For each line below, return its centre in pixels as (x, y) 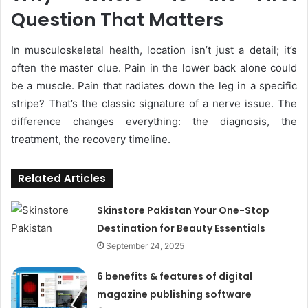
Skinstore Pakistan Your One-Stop (184, 211)
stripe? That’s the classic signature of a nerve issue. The (154, 104)
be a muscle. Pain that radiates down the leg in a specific (154, 86)
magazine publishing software (175, 295)
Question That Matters (117, 19)
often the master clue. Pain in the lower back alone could (154, 68)
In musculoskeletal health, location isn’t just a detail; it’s (154, 50)
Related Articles (62, 179)
